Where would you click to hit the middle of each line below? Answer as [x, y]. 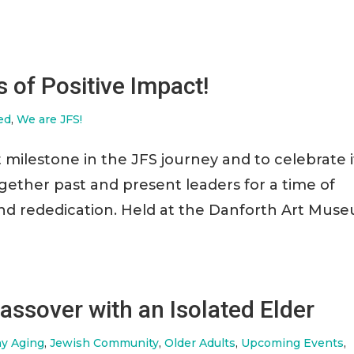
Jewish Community [105, 343]
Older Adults [200, 343]
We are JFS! [50, 119]
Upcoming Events [293, 343]
